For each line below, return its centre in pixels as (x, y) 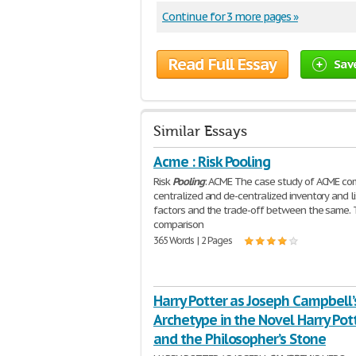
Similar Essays (200, 132)
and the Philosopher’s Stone (240, 339)
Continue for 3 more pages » (230, 17)
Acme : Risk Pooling (212, 162)
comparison (178, 224)
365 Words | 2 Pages (193, 240)
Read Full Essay (222, 64)
